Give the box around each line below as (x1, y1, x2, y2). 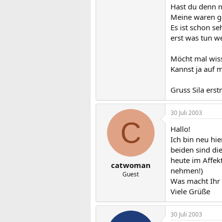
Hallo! (170, 123, 190, 134)
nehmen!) (170, 165, 203, 175)
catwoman (111, 160, 151, 170)
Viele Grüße (170, 186, 210, 196)
